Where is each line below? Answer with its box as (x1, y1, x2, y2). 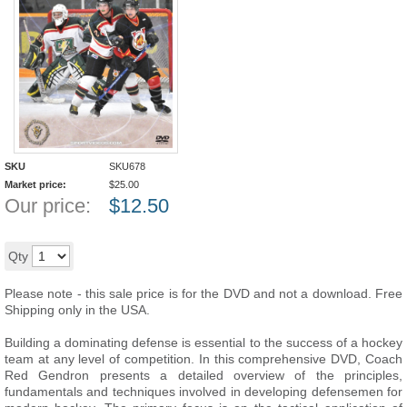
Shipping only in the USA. (5, 303, 154, 317)
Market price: (5, 179, 66, 190)
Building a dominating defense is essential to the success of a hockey (5, 335, 402, 350)
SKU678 (109, 161, 145, 172)
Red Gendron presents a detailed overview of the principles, (5, 368, 402, 382)
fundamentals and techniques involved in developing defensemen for (5, 384, 402, 399)
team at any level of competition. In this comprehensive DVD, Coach (5, 352, 402, 366)
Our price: (5, 194, 91, 217)
